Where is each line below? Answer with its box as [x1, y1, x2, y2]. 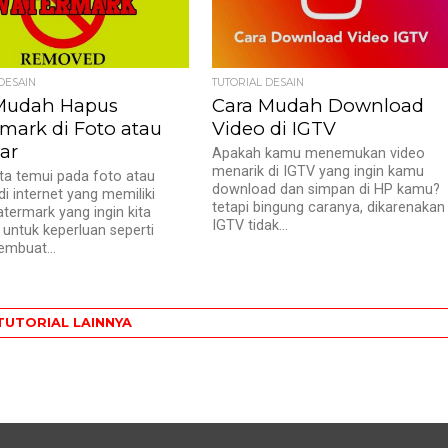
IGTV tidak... [212, 217, 289, 234]
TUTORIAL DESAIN [212, 76, 305, 89]
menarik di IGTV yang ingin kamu [212, 163, 425, 180]
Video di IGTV [212, 117, 337, 140]
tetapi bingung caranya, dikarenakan [212, 199, 446, 216]
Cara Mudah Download [212, 94, 425, 117]
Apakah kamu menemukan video [212, 145, 426, 162]
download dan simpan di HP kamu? [212, 181, 441, 198]
